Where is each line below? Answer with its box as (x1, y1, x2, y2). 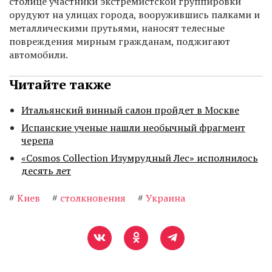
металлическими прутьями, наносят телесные (9, 21, 225, 35)
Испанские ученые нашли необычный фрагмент (21, 121, 245, 135)
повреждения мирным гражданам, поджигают (9, 35, 230, 49)
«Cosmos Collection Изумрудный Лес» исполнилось (21, 151, 258, 165)
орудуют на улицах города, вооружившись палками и (9, 8, 260, 22)
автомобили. (9, 48, 68, 62)
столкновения (60, 191, 126, 205)
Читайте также (9, 75, 111, 93)
